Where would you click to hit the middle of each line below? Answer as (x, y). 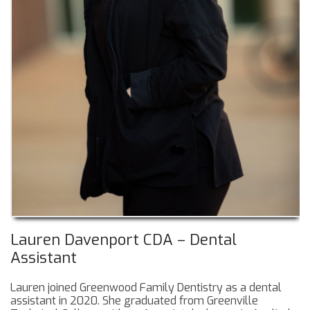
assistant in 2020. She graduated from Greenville (134, 301)
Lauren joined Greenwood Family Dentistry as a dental (146, 288)
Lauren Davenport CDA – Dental (124, 240)
